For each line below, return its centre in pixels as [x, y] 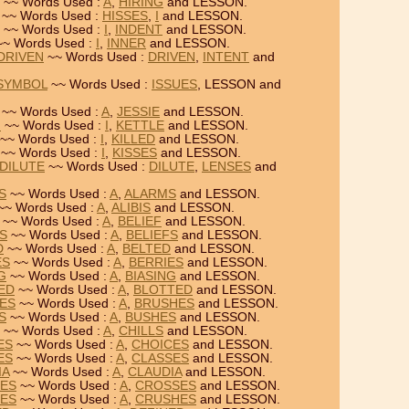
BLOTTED [163, 290]
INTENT [226, 57]
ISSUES [174, 84]
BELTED [147, 249]
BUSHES [151, 317]
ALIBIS [131, 208]
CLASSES [160, 358]
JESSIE [138, 112]
